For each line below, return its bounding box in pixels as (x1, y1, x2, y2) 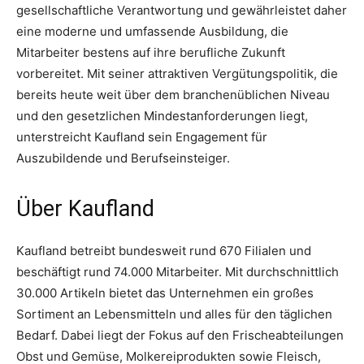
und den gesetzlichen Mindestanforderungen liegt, (16, 107, 308, 123)
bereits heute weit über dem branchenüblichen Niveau (16, 86, 330, 102)
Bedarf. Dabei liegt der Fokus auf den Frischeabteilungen (16, 327, 344, 343)
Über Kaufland (16, 195, 154, 222)
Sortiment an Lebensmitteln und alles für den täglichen (16, 305, 332, 322)
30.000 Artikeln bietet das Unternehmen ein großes (16, 284, 314, 301)
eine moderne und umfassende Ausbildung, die (16, 23, 288, 39)
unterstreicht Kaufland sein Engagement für (16, 128, 267, 145)
